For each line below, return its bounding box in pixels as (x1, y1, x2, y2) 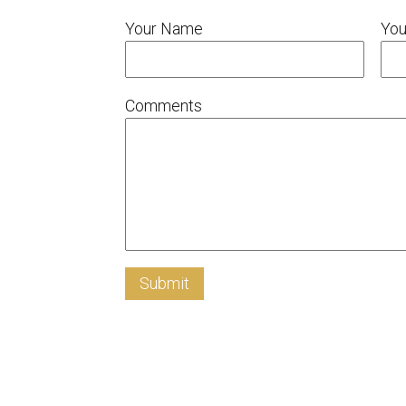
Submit (140, 274, 189, 294)
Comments (125, 96, 202, 116)
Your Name (125, 19, 203, 39)
